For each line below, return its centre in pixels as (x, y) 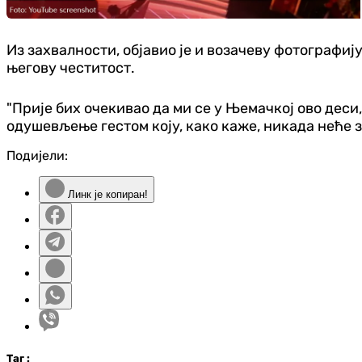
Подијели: (37, 155)
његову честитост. (71, 67)
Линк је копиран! (106, 194)
